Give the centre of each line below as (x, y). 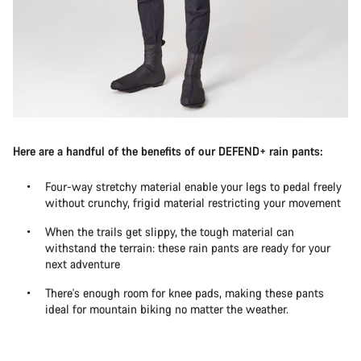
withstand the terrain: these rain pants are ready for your (188, 248)
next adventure (83, 264)
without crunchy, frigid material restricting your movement (193, 203)
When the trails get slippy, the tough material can (170, 232)
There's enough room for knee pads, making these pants (185, 293)
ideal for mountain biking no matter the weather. (167, 309)
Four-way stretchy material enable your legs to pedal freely (193, 187)
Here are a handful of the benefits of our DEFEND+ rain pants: (168, 151)
